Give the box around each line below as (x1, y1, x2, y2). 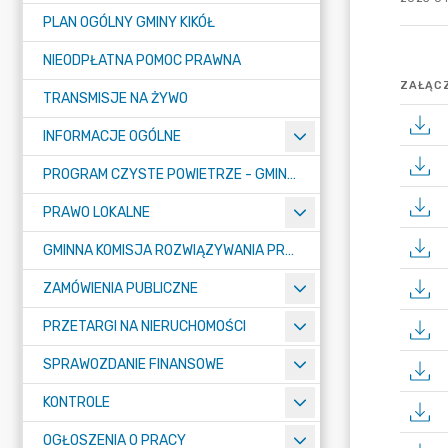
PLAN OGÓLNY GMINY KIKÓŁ (43, 14, 215, 31)
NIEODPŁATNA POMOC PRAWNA (43, 52, 241, 69)
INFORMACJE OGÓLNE (43, 128, 181, 145)
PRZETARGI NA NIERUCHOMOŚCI (43, 318, 246, 335)
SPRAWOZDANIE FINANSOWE (43, 356, 224, 373)
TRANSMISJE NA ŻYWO (43, 90, 188, 107)
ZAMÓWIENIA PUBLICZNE (43, 280, 198, 297)
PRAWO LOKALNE (43, 204, 150, 221)
